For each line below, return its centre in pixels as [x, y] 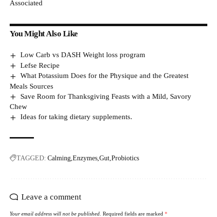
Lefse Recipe [40, 65]
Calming [59, 158]
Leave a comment [51, 197]
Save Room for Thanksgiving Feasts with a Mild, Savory [106, 96]
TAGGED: [31, 158]
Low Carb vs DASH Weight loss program [83, 55]
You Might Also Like [44, 34]
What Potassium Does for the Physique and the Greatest [105, 76]
